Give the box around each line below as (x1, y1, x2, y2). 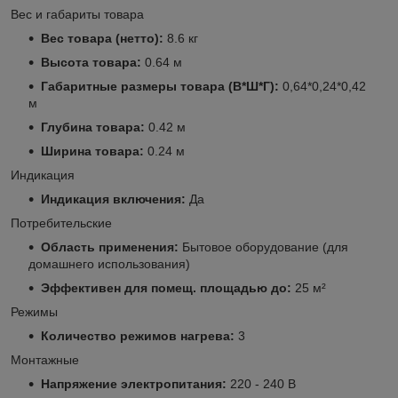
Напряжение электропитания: (41, 376, 227, 391)
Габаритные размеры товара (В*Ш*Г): (41, 78, 279, 93)
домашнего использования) (28, 256, 190, 271)
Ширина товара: (41, 143, 144, 158)
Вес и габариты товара (11, 6, 144, 21)
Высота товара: (41, 54, 141, 69)
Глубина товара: (41, 119, 145, 134)
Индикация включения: (41, 191, 186, 206)
